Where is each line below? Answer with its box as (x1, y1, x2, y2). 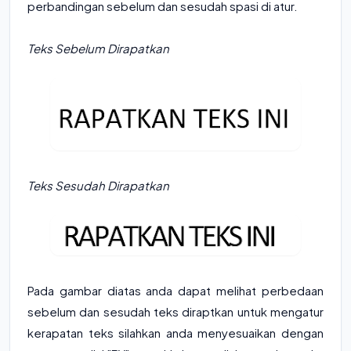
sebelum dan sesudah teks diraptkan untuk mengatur (27, 303, 324, 319)
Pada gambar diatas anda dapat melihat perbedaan (27, 282, 324, 298)
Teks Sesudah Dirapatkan (27, 177, 169, 193)
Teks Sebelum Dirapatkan (27, 40, 169, 56)
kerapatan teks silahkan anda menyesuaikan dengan (27, 324, 324, 340)
